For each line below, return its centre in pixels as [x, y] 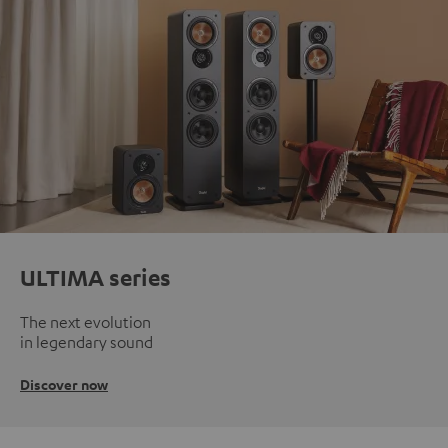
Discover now [64, 385]
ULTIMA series [95, 277]
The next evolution [85, 322]
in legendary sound [86, 342]
